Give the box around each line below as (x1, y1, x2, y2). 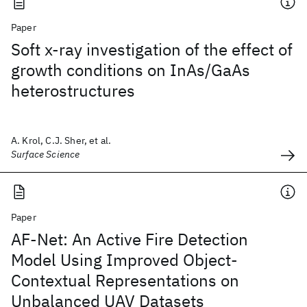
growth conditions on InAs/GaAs (11, 59, 250, 81)
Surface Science (11, 148, 80, 160)
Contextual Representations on (11, 269, 239, 291)
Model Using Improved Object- (11, 249, 238, 271)
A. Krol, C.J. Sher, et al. (11, 134, 112, 147)
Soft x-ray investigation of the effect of (11, 38, 293, 60)
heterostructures (11, 79, 135, 101)
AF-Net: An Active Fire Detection (11, 228, 248, 250)
